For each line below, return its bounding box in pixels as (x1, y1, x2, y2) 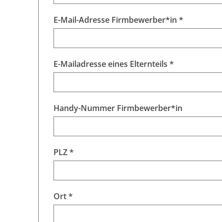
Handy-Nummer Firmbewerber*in (54, 103, 182, 114)
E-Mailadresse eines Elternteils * (54, 58, 174, 70)
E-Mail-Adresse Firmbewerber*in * (54, 14, 183, 26)
